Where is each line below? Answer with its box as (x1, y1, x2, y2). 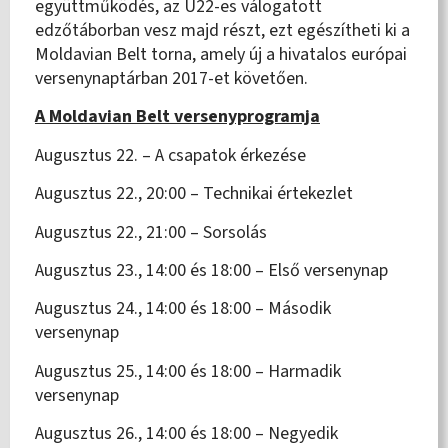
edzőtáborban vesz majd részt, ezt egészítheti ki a (35, 18, 410, 44)
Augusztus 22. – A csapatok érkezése (35, 142, 306, 168)
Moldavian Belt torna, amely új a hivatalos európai (35, 42, 407, 68)
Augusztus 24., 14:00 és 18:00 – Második (35, 296, 331, 322)
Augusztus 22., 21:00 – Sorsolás (35, 219, 267, 245)
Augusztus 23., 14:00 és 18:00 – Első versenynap (35, 258, 388, 284)
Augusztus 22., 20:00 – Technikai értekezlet (35, 181, 353, 207)
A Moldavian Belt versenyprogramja (35, 104, 320, 130)
